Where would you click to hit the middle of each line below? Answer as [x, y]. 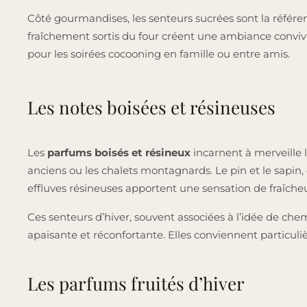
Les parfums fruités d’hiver [136, 284]
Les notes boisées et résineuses [151, 108]
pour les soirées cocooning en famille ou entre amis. [159, 54]
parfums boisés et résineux [119, 153]
